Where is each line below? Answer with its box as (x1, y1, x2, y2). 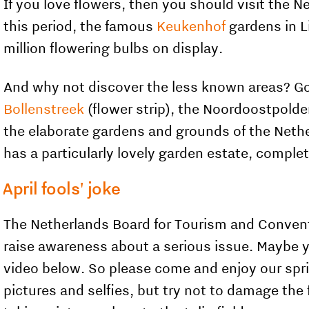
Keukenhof (157, 17, 226, 35)
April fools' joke (2, 177, 121, 199)
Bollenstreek (3, 99, 85, 118)
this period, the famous (3, 17, 157, 35)
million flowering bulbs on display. (3, 39, 223, 57)
